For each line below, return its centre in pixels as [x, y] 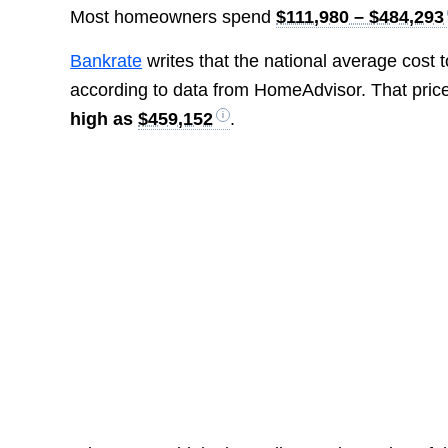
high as [104, 119]
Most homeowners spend [173, 16]
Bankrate [106, 61]
